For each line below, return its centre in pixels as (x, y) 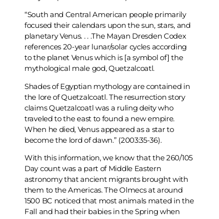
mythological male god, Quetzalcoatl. (90, 68)
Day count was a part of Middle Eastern (93, 169)
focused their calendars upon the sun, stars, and (108, 25)
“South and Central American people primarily (105, 15)
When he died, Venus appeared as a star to (99, 129)
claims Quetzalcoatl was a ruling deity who (99, 108)
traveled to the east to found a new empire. (100, 118)
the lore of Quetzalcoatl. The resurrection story (105, 97)
